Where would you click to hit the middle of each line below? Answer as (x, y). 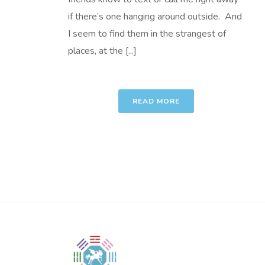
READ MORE (156, 101)
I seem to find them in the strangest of (147, 34)
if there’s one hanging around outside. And (155, 17)
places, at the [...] (102, 51)
